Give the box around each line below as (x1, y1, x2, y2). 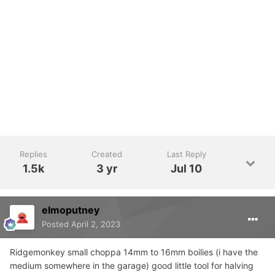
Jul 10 (171, 162, 203, 176)
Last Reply (166, 149, 206, 160)
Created (91, 149, 123, 160)
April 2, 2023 (71, 219, 120, 230)
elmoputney (42, 204, 99, 217)
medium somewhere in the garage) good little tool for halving (10, 260, 254, 271)
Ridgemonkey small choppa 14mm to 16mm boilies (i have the (10, 247, 258, 258)
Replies (20, 149, 48, 160)
